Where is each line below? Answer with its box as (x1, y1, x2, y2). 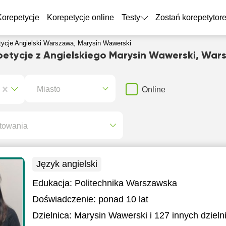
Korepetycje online (46, 13, 114, 22)
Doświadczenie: (32, 194, 96, 204)
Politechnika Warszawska (74, 178, 177, 188)
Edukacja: (32, 178, 75, 188)
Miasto (36, 84, 61, 93)
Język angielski (36, 159, 97, 169)
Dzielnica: (32, 210, 72, 220)
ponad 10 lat (98, 194, 148, 204)
